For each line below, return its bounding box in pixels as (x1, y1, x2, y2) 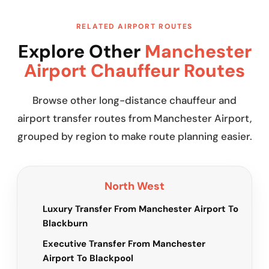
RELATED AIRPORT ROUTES (76, 22, 193, 32)
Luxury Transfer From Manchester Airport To (43, 203, 238, 216)
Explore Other (17, 40, 145, 64)
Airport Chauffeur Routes (24, 59, 245, 83)
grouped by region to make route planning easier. (17, 130, 252, 144)
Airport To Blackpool (43, 252, 133, 265)
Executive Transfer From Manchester (43, 238, 205, 250)
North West (104, 179, 165, 194)
